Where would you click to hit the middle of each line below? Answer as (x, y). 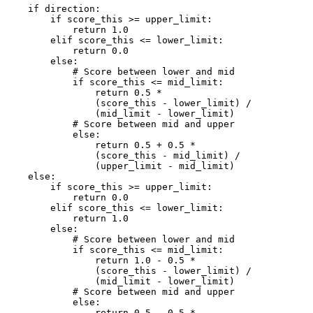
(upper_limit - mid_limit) (120, 166)
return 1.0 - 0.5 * (103, 261)
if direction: (53, 9)
